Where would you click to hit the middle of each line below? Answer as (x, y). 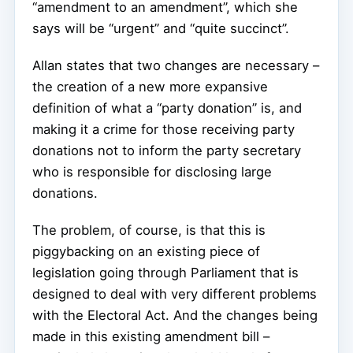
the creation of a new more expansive (150, 87)
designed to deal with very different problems (175, 294)
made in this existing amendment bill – (151, 337)
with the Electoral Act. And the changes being (175, 316)
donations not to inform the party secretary (167, 151)
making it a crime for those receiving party (163, 130)
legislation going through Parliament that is (165, 273)
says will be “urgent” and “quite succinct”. (161, 29)
